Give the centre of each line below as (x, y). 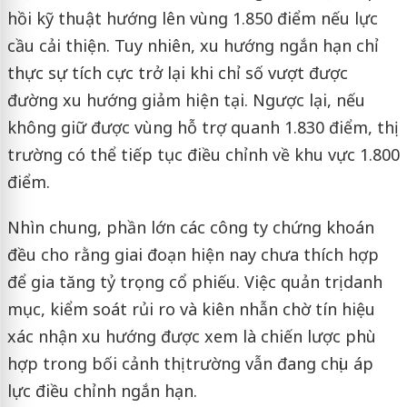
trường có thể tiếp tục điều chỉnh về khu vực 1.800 (203, 155)
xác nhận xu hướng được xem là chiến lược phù (191, 337)
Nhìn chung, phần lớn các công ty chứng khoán (190, 228)
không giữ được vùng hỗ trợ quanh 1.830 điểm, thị (200, 128)
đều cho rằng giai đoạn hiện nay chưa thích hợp (193, 255)
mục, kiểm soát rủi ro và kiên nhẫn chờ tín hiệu (191, 309)
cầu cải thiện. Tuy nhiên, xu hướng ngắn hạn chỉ (193, 46)
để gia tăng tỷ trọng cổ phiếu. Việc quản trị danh (194, 282)
